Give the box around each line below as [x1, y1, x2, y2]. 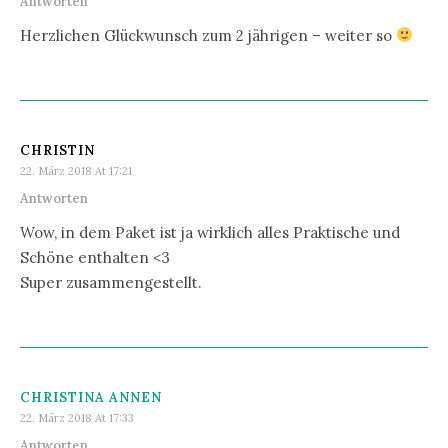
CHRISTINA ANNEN [20, 388, 162, 406]
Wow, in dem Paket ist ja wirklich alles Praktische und [20, 222, 400, 242]
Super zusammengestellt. [20, 272, 202, 292]
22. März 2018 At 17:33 [20, 410, 134, 425]
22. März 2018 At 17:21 [20, 163, 132, 178]
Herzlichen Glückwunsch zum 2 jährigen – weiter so [20, 25, 396, 45]
